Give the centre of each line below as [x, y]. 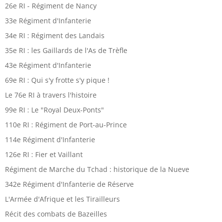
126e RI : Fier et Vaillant [44, 155]
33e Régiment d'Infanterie [48, 21]
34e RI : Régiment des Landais [55, 36]
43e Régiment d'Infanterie [48, 65]
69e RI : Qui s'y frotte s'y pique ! [57, 80]
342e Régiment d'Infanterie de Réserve [69, 184]
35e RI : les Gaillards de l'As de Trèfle [66, 51]
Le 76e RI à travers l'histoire [51, 95]
